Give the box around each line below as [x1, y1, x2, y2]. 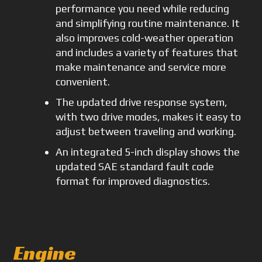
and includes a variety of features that [56, 46, 239, 58]
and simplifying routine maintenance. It [56, 16, 240, 29]
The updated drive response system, [56, 95, 228, 108]
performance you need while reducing [56, 2, 230, 15]
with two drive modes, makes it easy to [56, 110, 242, 123]
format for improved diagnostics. [56, 174, 211, 187]
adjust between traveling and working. [56, 125, 237, 137]
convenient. [56, 75, 111, 88]
